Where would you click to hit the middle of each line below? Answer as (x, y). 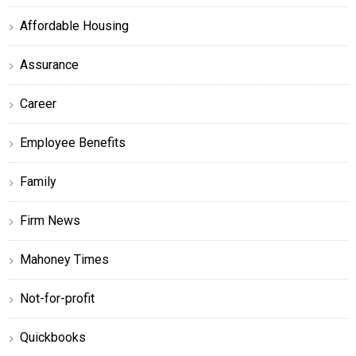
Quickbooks (53, 337)
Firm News (50, 220)
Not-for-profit (57, 298)
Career (38, 103)
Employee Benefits (73, 142)
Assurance (49, 64)
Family (38, 181)
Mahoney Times (64, 259)
